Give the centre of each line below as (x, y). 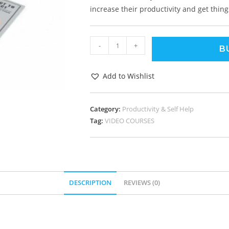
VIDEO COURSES (130, 121)
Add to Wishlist (129, 76)
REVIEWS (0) (142, 183)
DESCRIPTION (90, 183)
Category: (106, 109)
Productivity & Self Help (158, 109)
